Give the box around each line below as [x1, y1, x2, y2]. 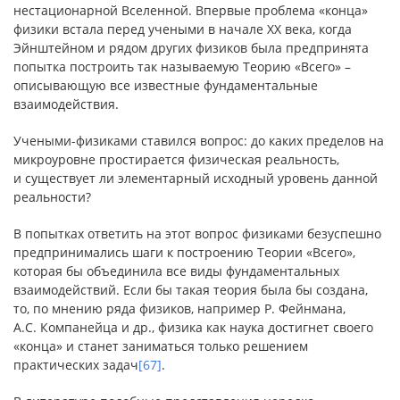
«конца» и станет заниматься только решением [13, 337, 308, 354]
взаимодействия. [13, 96, 119, 112]
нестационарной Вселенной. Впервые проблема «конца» [13, 2, 368, 19]
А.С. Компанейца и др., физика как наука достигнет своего [13, 319, 373, 336]
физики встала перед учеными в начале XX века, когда [13, 21, 352, 37]
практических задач [13, 356, 138, 373]
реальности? [13, 188, 91, 205]
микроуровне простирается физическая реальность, [13, 151, 339, 168]
